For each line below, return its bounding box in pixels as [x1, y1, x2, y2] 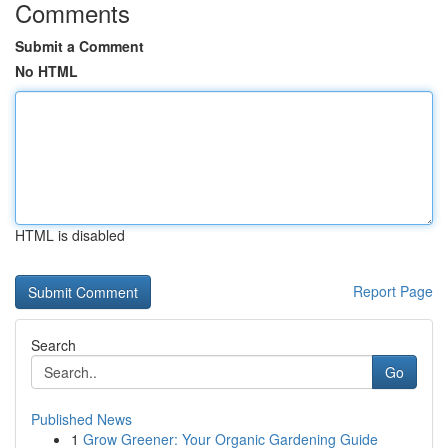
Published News [31, 409, 132, 429]
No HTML [15, 61, 78, 81]
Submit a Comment [15, 36, 144, 56]
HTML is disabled [15, 225, 125, 245]
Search [31, 335, 76, 355]
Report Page [353, 281, 433, 301]
